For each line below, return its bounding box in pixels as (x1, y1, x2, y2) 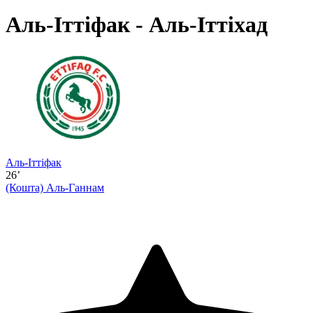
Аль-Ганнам (46, 181, 104, 194)
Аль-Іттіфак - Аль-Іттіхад (6, 12, 268, 38)
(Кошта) (6, 181, 46, 194)
